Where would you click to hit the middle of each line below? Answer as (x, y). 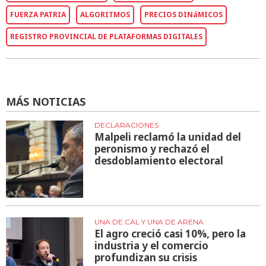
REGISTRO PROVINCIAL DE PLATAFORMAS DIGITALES (106, 36)
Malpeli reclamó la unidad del (168, 137)
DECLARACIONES (127, 125)
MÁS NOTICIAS (46, 102)
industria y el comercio (152, 245)
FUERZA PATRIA (38, 14)
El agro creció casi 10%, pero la (170, 233)
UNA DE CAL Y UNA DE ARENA (149, 221)
